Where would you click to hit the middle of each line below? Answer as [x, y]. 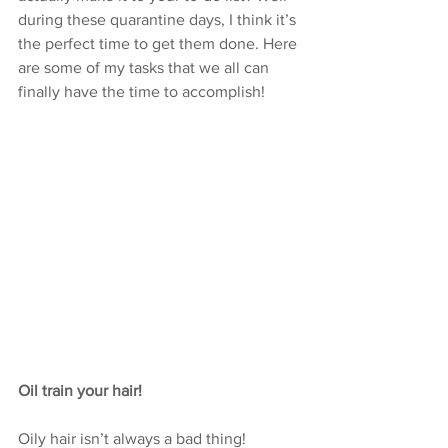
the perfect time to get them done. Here [159, 43]
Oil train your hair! [82, 390]
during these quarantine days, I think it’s [159, 19]
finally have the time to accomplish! [141, 91]
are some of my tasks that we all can [145, 67]
